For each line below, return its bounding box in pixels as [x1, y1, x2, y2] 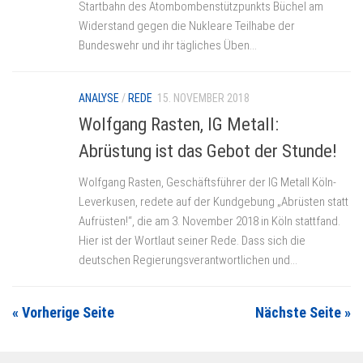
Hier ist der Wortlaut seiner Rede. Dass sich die [79, 233, 305, 249]
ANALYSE [79, 92, 119, 105]
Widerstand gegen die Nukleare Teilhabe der [79, 19, 295, 34]
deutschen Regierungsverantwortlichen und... [79, 253, 297, 268]
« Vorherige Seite [12, 304, 114, 322]
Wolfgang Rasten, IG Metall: [79, 113, 279, 135]
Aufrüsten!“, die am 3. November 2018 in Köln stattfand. [79, 214, 340, 229]
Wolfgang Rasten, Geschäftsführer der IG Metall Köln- [79, 175, 336, 190]
